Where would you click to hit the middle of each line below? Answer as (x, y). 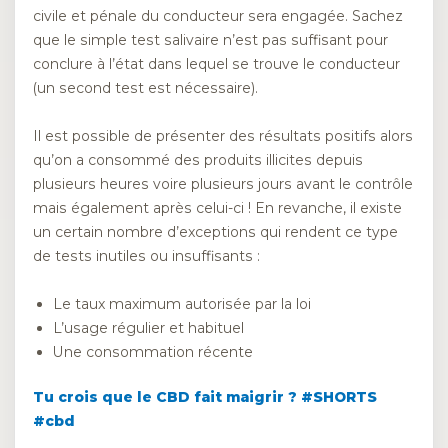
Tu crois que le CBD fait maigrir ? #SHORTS (205, 396)
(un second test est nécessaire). (145, 87)
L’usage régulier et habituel (148, 328)
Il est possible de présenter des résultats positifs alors (223, 135)
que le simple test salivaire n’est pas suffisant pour (210, 39)
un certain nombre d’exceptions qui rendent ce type (215, 231)
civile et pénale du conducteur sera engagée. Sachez (218, 15)
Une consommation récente (153, 352)
